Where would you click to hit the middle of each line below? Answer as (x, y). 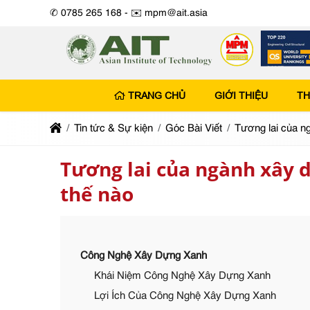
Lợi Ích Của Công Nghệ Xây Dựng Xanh (185, 296)
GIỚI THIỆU (241, 95)
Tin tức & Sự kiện (113, 128)
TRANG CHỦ (156, 95)
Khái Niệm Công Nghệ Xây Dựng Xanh (182, 276)
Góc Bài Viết (194, 128)
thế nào (97, 194)
